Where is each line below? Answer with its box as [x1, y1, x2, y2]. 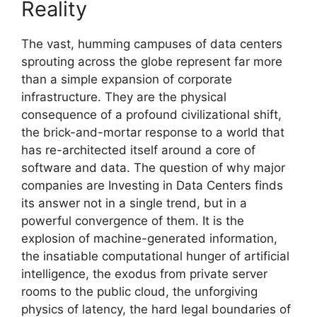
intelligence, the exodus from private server [21, 266, 267, 281]
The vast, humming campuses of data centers [21, 36, 282, 51]
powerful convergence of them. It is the [21, 213, 244, 228]
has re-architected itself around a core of [21, 142, 255, 157]
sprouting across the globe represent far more [21, 54, 282, 69]
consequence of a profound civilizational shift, [21, 107, 282, 122]
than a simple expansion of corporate [21, 71, 232, 86]
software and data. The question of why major [21, 160, 285, 175]
